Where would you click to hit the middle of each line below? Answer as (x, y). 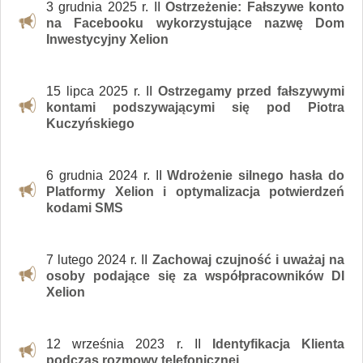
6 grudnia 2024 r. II (107, 176)
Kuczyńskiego (90, 124)
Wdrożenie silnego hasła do (256, 176)
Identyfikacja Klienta (278, 344)
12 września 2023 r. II (129, 344)
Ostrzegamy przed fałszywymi (251, 92)
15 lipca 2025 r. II (102, 92)
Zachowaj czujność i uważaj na (248, 260)
